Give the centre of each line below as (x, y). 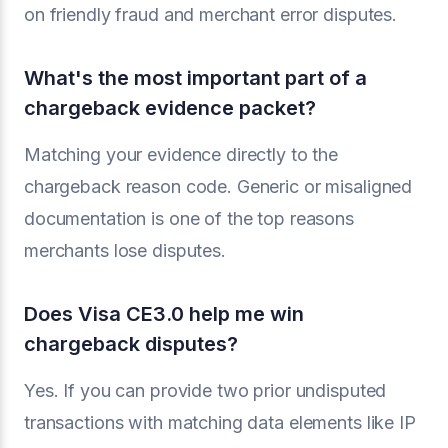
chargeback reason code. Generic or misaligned (218, 186)
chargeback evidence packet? (170, 108)
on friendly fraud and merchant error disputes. (211, 14)
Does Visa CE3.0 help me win (164, 314)
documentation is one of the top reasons (189, 218)
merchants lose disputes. (125, 250)
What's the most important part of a (195, 78)
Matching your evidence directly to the (181, 154)
